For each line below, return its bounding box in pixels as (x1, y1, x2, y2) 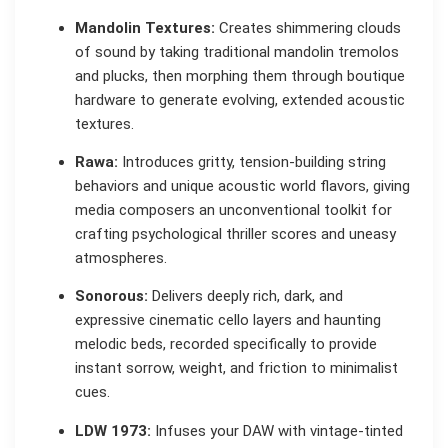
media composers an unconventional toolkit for (75, 201, 392, 220)
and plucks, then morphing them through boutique (75, 66, 405, 85)
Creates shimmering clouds (215, 18, 401, 37)
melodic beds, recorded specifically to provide (75, 335, 377, 354)
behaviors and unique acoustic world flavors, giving (75, 177, 410, 196)
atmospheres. (75, 249, 167, 268)
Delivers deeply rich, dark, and (148, 287, 343, 306)
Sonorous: (75, 287, 148, 306)
